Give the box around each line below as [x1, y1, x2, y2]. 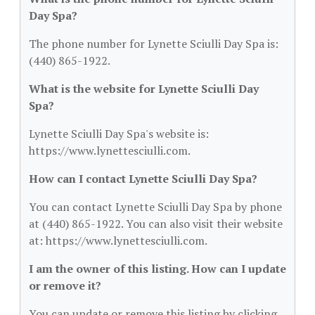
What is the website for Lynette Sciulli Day [29, 81, 259, 96]
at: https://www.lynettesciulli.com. [29, 233, 207, 248]
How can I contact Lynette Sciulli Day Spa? [29, 171, 257, 186]
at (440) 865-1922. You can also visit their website [29, 216, 283, 231]
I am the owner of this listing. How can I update [29, 261, 286, 276]
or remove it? [29, 278, 101, 293]
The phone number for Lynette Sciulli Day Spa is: [29, 36, 278, 51]
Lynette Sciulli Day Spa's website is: [29, 126, 209, 141]
